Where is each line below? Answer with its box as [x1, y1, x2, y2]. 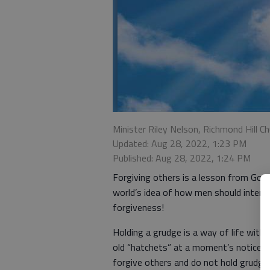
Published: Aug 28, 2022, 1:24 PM [113, 151, 251, 165]
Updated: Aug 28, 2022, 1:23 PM [113, 136, 246, 151]
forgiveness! [113, 200, 164, 215]
